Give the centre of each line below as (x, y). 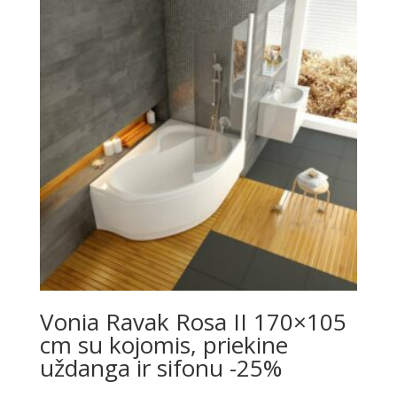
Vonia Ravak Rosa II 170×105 (193, 321)
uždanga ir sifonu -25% (160, 367)
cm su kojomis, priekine (163, 344)
